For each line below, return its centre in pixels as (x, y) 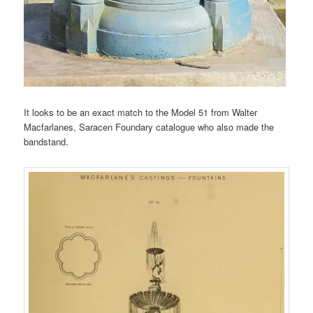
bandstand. (46, 142)
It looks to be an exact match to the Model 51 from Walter (141, 112)
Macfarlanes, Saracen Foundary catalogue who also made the (149, 127)
